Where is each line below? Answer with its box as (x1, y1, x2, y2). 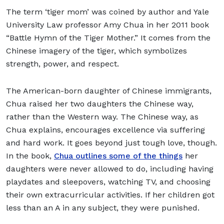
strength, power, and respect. (6, 58, 121, 68)
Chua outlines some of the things (54, 150, 182, 160)
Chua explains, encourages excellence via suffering (6, 124, 205, 134)
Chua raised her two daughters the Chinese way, (6, 98, 193, 108)
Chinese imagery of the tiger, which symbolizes (6, 45, 187, 55)
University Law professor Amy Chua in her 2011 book (6, 19, 209, 29)
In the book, (6, 150, 54, 160)
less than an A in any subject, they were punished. (6, 202, 202, 212)
